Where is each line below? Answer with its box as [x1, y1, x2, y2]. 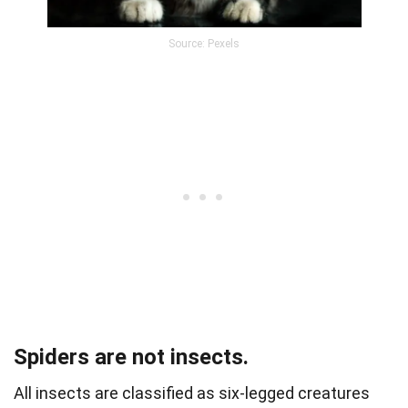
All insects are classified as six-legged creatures [14, 383, 370, 403]
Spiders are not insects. [14, 344, 249, 371]
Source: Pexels [168, 37, 240, 51]
